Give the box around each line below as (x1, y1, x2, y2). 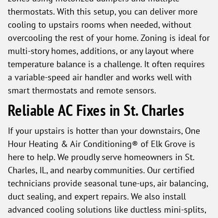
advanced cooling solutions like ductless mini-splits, (8, 204, 206, 215)
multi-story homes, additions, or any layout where (8, 45, 194, 56)
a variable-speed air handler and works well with (8, 72, 192, 82)
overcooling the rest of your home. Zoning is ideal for (8, 32, 210, 43)
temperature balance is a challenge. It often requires (8, 58, 205, 69)
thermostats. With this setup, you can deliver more (8, 6, 198, 17)
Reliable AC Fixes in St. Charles (8, 100, 184, 120)
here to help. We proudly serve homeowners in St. (8, 151, 194, 162)
